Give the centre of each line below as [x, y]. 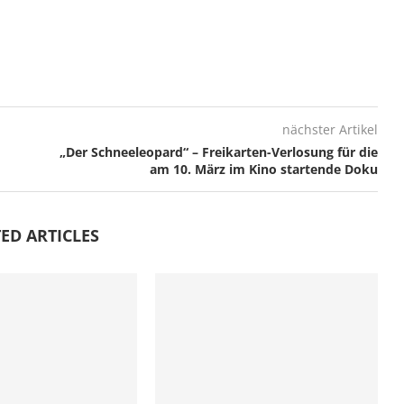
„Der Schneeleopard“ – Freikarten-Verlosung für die [218, 151]
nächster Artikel [330, 129]
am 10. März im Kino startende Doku [263, 169]
